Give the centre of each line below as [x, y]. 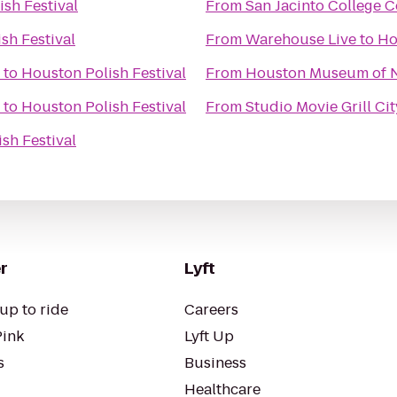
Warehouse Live [301, 39]
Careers [211, 310]
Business [215, 363]
